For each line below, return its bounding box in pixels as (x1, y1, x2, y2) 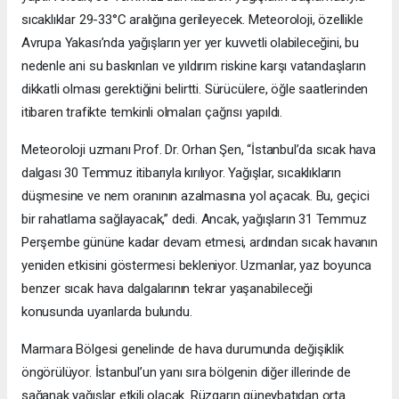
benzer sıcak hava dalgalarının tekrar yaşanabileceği (21, 280, 313, 297)
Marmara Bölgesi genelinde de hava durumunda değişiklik (21, 340, 344, 357)
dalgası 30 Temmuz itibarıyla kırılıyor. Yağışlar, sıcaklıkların (21, 164, 341, 181)
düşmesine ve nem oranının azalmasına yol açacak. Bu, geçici (21, 187, 370, 204)
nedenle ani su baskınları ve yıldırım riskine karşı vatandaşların (21, 57, 366, 74)
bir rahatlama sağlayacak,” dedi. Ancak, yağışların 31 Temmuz (21, 210, 367, 227)
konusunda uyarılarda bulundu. (21, 303, 192, 320)
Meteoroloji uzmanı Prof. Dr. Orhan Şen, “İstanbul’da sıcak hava (21, 141, 376, 158)
